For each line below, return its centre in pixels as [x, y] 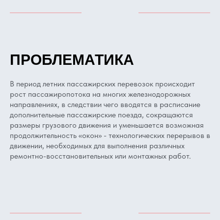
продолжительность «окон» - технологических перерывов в [110, 135]
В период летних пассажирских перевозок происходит [102, 84]
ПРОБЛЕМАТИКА [72, 60]
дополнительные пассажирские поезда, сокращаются [101, 115]
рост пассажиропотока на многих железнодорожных [100, 94]
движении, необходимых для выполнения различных [97, 146]
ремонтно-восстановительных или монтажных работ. [100, 156]
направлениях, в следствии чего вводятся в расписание [105, 104]
